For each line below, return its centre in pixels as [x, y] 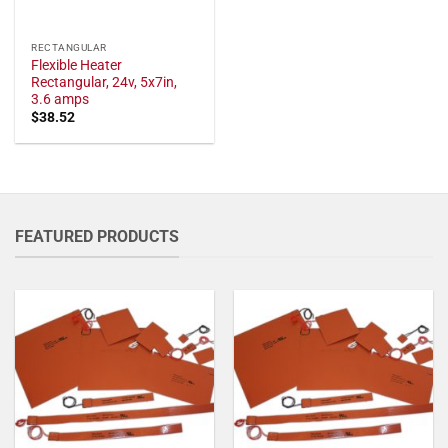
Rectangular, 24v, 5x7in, [104, 81]
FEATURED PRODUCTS [97, 236]
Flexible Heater [77, 64]
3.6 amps [60, 98]
